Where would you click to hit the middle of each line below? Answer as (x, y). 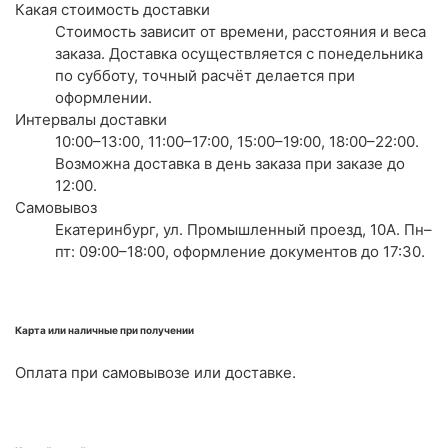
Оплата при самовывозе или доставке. (155, 372)
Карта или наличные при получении (104, 330)
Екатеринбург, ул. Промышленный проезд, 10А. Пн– (243, 230)
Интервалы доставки (91, 120)
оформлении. (103, 98)
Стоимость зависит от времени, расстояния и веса (240, 32)
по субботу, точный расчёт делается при (205, 76)
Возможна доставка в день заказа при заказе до (230, 164)
